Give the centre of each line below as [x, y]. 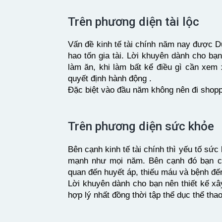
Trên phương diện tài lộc [135, 21]
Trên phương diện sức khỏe [142, 126]
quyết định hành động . [110, 79]
